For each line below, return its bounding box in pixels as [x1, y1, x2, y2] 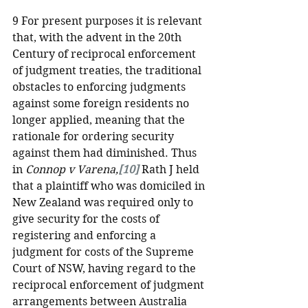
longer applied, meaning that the [12, 113, 188, 126]
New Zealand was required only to [12, 196, 196, 209]
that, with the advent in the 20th [12, 31, 184, 44]
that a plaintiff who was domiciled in [12, 179, 208, 192]
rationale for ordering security [12, 130, 177, 143]
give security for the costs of [12, 212, 162, 225]
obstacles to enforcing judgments [12, 80, 188, 93]
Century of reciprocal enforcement [12, 47, 199, 60]
